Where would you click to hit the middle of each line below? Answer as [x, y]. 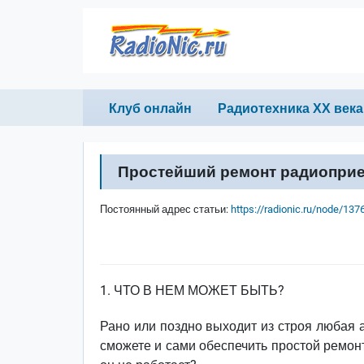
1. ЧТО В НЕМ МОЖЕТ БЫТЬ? [192, 291]
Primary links [138, 98]
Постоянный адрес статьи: [165, 210]
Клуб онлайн [150, 109]
